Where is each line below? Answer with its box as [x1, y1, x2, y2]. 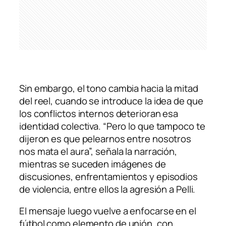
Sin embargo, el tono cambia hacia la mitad [19, 81, 198, 95]
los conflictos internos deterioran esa [19, 106, 179, 120]
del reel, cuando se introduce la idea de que [19, 94, 203, 107]
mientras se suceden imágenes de [19, 157, 166, 171]
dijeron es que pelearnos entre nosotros [19, 132, 192, 145]
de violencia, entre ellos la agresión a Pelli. [19, 182, 196, 196]
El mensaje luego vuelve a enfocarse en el [19, 204, 196, 218]
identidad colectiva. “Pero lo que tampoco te [19, 119, 205, 133]
